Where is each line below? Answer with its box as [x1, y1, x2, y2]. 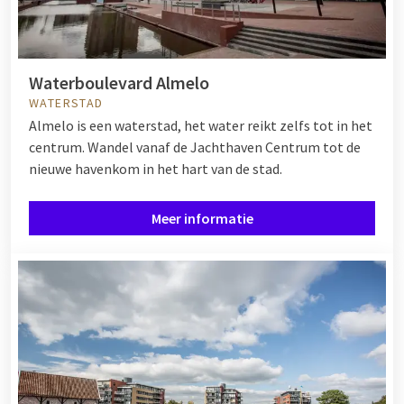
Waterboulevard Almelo [29, 71, 209, 95]
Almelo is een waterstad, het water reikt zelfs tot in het [29, 116, 372, 135]
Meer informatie [151, 209, 253, 228]
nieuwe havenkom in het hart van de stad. [29, 160, 282, 179]
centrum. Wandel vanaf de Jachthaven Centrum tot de [29, 138, 361, 157]
